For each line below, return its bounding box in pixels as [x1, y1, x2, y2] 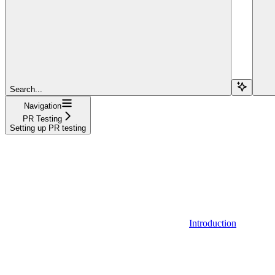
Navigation [23, 101, 61, 110]
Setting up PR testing [10, 123, 86, 133]
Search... [10, 84, 42, 94]
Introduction [189, 217, 236, 228]
